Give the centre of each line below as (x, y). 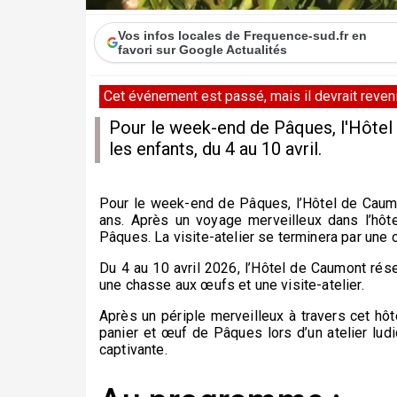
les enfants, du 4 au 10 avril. (215, 149)
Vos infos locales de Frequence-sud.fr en (243, 36)
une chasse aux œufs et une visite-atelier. (232, 285)
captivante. (133, 350)
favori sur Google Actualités (203, 50)
